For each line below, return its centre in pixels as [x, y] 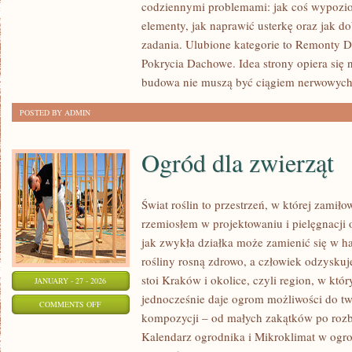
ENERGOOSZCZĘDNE [139, 36]
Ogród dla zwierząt [238, 162]
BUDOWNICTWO [130, 56]
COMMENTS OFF [71, 304]
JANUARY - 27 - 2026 [71, 280]
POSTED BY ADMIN [55, 112]
